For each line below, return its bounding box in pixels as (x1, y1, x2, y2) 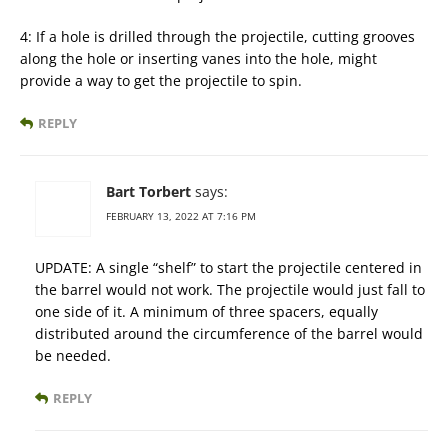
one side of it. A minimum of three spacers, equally (35, 302, 378, 322)
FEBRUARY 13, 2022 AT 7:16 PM (106, 209, 256, 224)
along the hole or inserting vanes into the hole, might (20, 49, 377, 69)
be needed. (35, 346, 111, 366)
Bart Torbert (106, 182, 191, 202)
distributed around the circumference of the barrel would (35, 324, 423, 344)
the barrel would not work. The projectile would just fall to (35, 280, 425, 300)
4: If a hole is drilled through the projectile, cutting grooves (20, 27, 415, 47)
